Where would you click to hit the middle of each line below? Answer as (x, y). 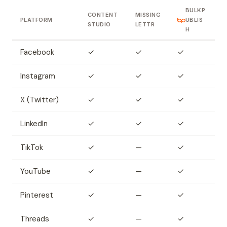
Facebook (37, 52)
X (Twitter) (40, 100)
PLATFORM (36, 20)
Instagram (38, 76)
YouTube (35, 172)
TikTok (32, 148)
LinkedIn (34, 124)
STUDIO (99, 25)
